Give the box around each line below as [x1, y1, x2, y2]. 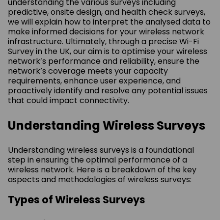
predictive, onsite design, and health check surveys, [8, 6, 205, 18]
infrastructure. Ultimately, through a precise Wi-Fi [8, 35, 199, 47]
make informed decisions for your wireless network [8, 26, 204, 37]
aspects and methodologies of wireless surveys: [8, 173, 192, 185]
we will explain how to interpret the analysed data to [8, 16, 211, 27]
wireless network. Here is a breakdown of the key [8, 164, 196, 175]
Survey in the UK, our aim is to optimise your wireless [8, 45, 207, 57]
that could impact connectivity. [8, 94, 129, 106]
